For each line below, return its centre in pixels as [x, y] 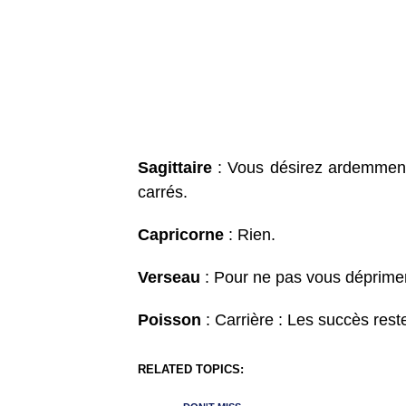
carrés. [163, 193]
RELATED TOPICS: [191, 370]
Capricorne [181, 235]
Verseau [169, 278]
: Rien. [250, 235]
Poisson [169, 320]
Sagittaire [175, 168]
